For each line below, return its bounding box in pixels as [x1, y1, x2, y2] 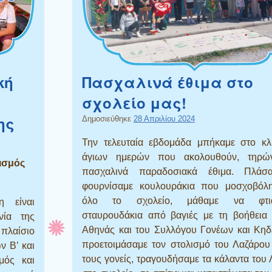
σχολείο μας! [82, 92, 186, 113]
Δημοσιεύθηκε [82, 114, 134, 123]
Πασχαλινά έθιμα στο [82, 71, 253, 92]
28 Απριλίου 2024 [134, 114, 195, 123]
